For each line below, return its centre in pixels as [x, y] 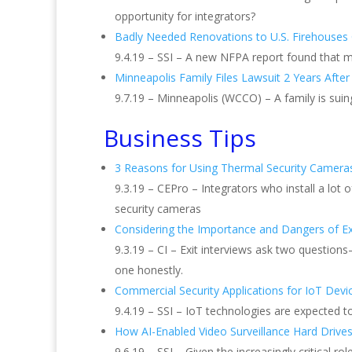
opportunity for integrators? [185, 16]
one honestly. [149, 270]
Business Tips [180, 138]
